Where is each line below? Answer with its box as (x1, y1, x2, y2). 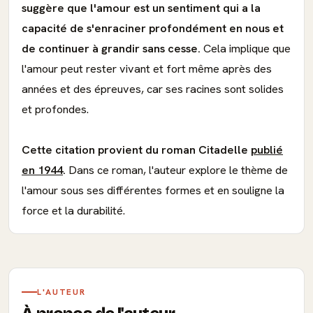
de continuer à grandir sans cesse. (22, 41, 201, 56)
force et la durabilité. (22, 203, 125, 218)
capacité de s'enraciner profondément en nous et (22, 21, 284, 36)
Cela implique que (201, 41, 291, 56)
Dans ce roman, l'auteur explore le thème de (66, 163, 288, 177)
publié (251, 143, 283, 157)
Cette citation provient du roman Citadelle (22, 143, 251, 157)
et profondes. (22, 102, 89, 117)
